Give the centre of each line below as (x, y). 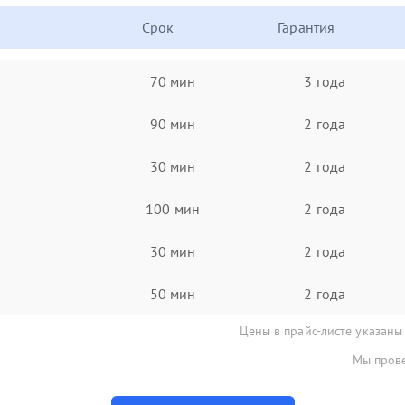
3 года (325, 81)
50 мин (173, 293)
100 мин (173, 208)
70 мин (173, 81)
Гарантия (306, 27)
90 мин (173, 123)
